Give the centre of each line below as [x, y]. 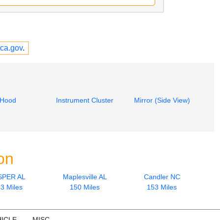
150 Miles [85, 187]
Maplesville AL [85, 177]
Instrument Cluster [85, 100]
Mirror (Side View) [162, 100]
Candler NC [162, 177]
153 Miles [162, 187]
